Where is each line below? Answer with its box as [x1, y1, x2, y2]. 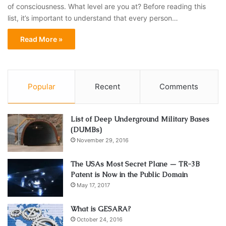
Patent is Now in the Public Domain [71, 169, 188, 179]
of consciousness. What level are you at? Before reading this [8, 2, 206, 11]
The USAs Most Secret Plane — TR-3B [71, 159, 200, 168]
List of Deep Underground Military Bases [71, 114, 209, 124]
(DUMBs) [71, 125, 102, 134]
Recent [94, 81, 120, 91]
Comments [159, 81, 199, 91]
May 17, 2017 [77, 181, 110, 189]
